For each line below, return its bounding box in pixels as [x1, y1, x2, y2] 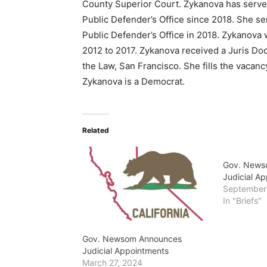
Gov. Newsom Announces [82, 233, 182, 244]
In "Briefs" [223, 195, 262, 206]
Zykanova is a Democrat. [82, 76, 185, 88]
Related [82, 126, 109, 135]
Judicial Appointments [82, 245, 169, 256]
